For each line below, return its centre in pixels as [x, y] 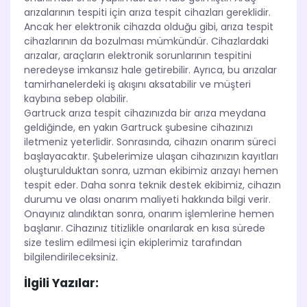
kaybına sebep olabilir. [76, 99]
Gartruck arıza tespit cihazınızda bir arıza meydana [145, 113]
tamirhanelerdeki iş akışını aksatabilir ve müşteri [137, 85]
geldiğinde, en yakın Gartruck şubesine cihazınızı [138, 128]
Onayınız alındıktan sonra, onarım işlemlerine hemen [149, 214]
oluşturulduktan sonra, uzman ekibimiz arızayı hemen [151, 171]
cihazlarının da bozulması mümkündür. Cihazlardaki [146, 41]
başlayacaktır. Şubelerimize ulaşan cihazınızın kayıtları [151, 157]
